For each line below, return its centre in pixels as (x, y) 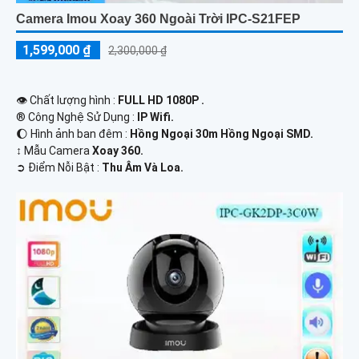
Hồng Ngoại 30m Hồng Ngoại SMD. (222, 133)
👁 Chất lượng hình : (67, 100)
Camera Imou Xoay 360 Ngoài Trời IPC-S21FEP (158, 18)
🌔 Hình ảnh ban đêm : (73, 133)
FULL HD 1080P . (161, 100)
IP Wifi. (155, 117)
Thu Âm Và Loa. (143, 167)
